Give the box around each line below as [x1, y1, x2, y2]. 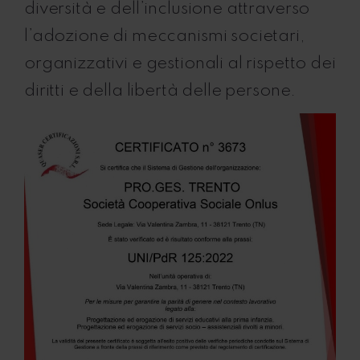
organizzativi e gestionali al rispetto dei [24, 55, 336, 72]
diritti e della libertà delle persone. [24, 83, 297, 100]
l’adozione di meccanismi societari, [24, 28, 305, 45]
